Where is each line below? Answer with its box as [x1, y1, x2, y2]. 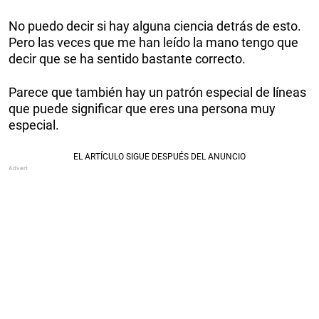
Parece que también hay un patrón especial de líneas [9, 84, 306, 100]
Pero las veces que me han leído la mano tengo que [9, 34, 298, 50]
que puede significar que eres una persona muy [9, 100, 276, 116]
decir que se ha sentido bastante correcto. [9, 51, 246, 66]
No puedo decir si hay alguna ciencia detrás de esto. [9, 18, 301, 33]
